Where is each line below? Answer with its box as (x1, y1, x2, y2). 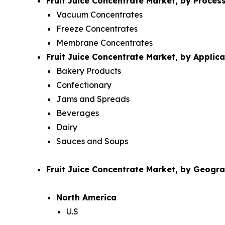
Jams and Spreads (56, 93, 130, 104)
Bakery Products (56, 65, 121, 76)
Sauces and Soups (56, 136, 128, 146)
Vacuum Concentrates (56, 9, 143, 20)
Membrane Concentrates (56, 37, 153, 48)
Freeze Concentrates (56, 23, 138, 34)
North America (56, 192, 117, 202)
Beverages (56, 107, 99, 118)
